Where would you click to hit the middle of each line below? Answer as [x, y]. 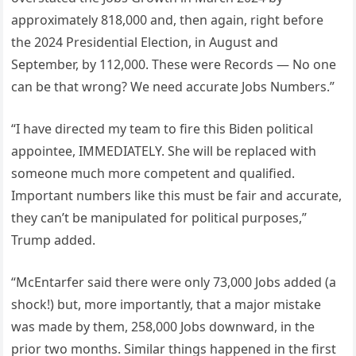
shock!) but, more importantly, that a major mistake [166, 305]
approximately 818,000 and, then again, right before [168, 20]
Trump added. [54, 240]
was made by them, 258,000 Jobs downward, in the [163, 327]
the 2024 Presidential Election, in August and [145, 43]
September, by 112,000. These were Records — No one [174, 65]
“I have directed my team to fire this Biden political [163, 129]
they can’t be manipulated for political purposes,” [159, 218]
